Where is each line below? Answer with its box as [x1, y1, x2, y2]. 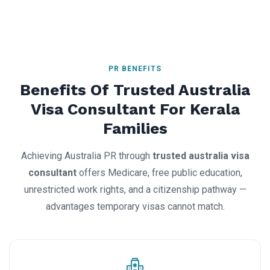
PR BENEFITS [108, 64, 162, 74]
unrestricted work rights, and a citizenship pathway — [24, 184, 246, 196]
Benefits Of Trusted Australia [20, 81, 250, 99]
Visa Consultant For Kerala [30, 100, 240, 119]
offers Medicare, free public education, [76, 167, 242, 179]
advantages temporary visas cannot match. [45, 201, 225, 213]
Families [102, 119, 168, 138]
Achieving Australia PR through [20, 150, 152, 162]
